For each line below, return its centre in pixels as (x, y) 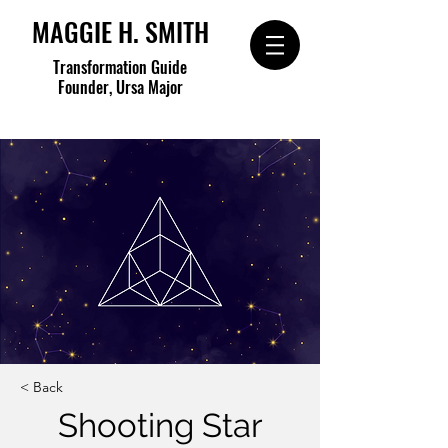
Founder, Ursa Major (120, 87)
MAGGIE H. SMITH (120, 31)
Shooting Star (160, 425)
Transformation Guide (120, 67)
